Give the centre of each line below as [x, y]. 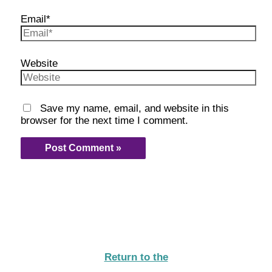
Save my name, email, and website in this [135, 109]
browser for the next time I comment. [105, 121]
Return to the [136, 257]
